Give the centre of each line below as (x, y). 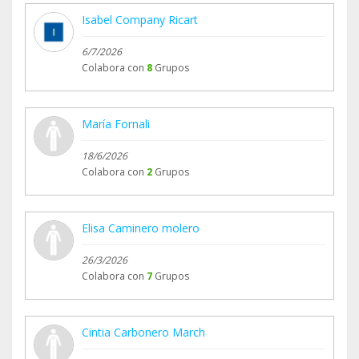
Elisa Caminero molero (141, 228)
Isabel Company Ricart (140, 20)
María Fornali (116, 124)
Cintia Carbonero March (143, 333)
